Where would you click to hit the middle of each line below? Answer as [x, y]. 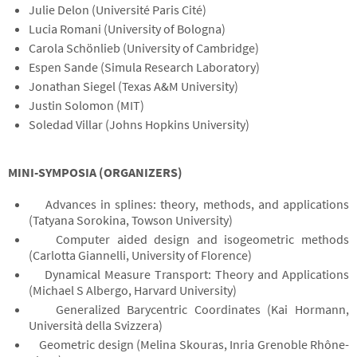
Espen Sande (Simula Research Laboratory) [144, 67]
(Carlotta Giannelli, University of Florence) [140, 255]
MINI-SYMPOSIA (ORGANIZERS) [95, 172]
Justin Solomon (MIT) [86, 105]
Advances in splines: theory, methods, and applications [188, 204]
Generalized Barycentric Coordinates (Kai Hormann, [188, 309]
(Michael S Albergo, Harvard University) [132, 290]
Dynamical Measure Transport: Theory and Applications [188, 274]
